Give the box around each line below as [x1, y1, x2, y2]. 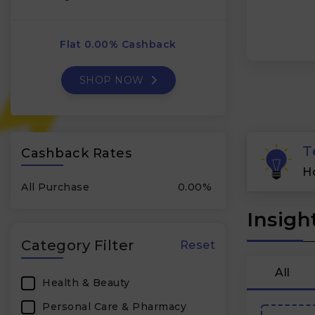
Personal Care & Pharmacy [42, 300, 186, 313]
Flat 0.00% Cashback [60, 38, 176, 51]
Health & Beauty [42, 276, 130, 289]
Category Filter [21, 237, 134, 254]
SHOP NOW [79, 74, 147, 86]
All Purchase [21, 181, 89, 193]
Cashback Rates [21, 146, 131, 161]
